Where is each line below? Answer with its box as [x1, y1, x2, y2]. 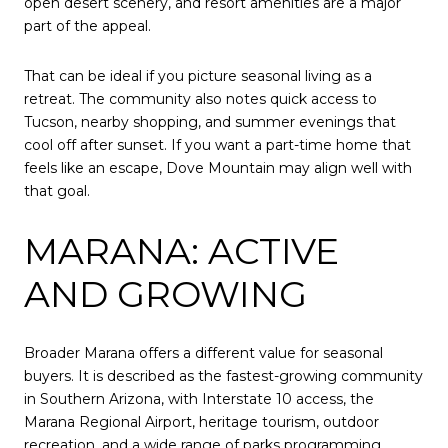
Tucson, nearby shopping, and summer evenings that [24, 113, 396, 132]
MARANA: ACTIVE [24, 228, 339, 273]
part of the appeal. [24, 17, 151, 36]
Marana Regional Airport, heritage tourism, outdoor [24, 413, 379, 432]
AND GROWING [24, 271, 307, 316]
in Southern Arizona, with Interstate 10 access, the [24, 390, 374, 409]
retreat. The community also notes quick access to [24, 90, 377, 109]
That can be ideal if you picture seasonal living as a [24, 67, 372, 86]
